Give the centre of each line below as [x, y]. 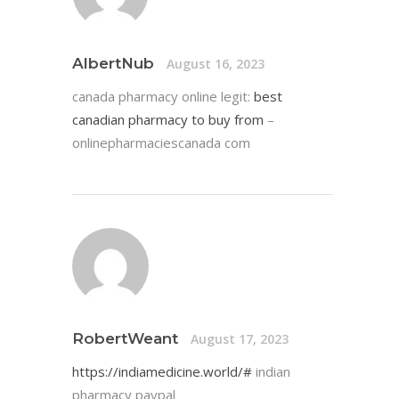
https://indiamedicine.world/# [162, 372]
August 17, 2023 [240, 338]
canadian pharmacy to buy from [168, 120]
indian [271, 372]
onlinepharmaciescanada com [161, 143]
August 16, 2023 [216, 63]
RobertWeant [125, 339]
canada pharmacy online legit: [163, 97]
